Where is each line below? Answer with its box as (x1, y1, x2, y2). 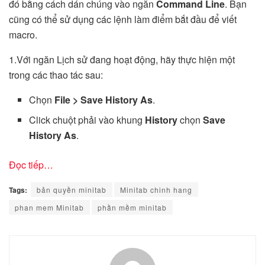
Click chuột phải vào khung (29, 112, 146, 127)
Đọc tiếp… (9, 157, 53, 172)
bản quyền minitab (37, 184, 106, 195)
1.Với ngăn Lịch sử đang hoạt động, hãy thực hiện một (9, 52, 235, 66)
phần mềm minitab (98, 202, 167, 212)
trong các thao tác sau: (9, 67, 103, 82)
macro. (9, 27, 37, 41)
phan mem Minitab (15, 202, 84, 212)
